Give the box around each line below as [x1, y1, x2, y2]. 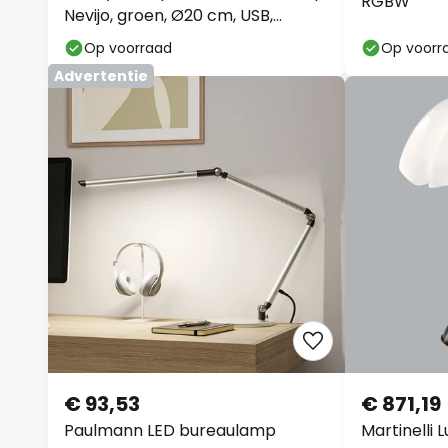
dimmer [64, 28, 126, 51]
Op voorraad [84, 38, 172, 58]
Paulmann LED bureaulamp [64, 419, 276, 442]
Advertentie [54, 66, 148, 86]
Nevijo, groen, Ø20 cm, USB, [64, 4, 273, 27]
